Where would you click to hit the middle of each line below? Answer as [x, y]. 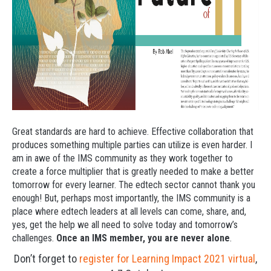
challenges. [34, 238]
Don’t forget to [47, 259]
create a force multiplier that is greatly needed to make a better [133, 171]
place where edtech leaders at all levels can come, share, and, [129, 211]
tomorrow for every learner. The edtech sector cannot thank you [134, 185]
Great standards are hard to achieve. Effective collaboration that [133, 132]
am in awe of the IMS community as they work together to [122, 158]
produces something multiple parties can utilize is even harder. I [132, 145]
